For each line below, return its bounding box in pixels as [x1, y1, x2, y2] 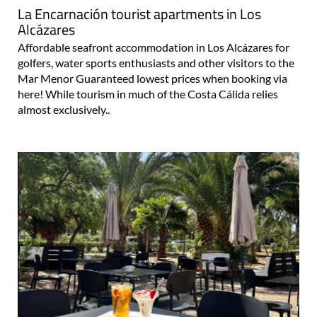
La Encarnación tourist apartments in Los [18, 3, 261, 25]
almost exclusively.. [18, 103, 110, 117]
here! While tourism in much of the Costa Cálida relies [18, 87, 278, 101]
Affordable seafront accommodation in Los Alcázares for [18, 40, 289, 54]
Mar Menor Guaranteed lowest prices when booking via [18, 71, 287, 86]
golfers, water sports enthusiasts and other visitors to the [18, 56, 294, 70]
